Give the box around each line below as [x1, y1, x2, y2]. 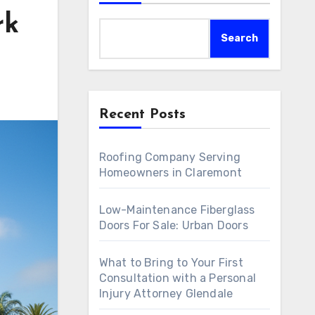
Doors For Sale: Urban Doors [98, 219, 248, 232]
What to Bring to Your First [98, 256, 243, 269]
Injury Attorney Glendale [98, 287, 233, 300]
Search [221, 32, 258, 44]
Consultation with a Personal [98, 271, 257, 285]
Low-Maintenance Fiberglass [98, 203, 255, 217]
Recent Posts [98, 108, 186, 122]
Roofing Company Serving [98, 150, 241, 164]
